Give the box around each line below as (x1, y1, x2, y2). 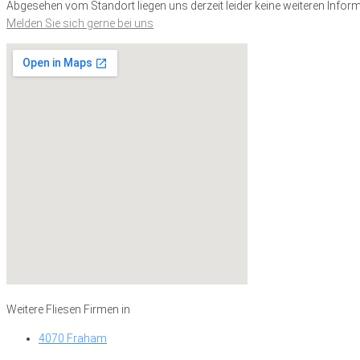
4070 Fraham (39, 332, 107, 345)
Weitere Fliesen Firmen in (6, 303, 130, 316)
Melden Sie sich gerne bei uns (6, 17, 153, 30)
